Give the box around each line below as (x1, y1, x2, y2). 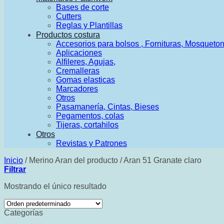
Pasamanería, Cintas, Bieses (56, 102, 159, 111)
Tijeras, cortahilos (56, 120, 118, 129)
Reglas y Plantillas (56, 21, 122, 29)
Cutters (56, 12, 81, 20)
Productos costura (36, 30, 100, 39)
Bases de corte (56, 3, 109, 11)
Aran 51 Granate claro (122, 156, 201, 164)
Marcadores (56, 84, 98, 93)
